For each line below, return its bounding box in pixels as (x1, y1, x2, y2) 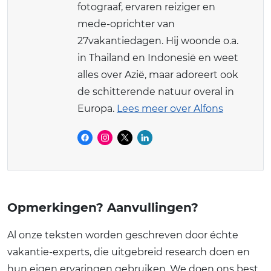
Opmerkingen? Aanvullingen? (7, 200, 198, 215)
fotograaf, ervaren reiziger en (77, 1, 215, 13)
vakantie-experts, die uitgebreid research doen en (7, 246, 250, 258)
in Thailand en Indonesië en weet (77, 52, 238, 64)
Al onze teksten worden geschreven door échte (7, 229, 238, 241)
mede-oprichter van (77, 18, 175, 30)
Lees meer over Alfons (117, 103, 223, 115)
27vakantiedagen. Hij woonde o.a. (77, 35, 238, 47)
